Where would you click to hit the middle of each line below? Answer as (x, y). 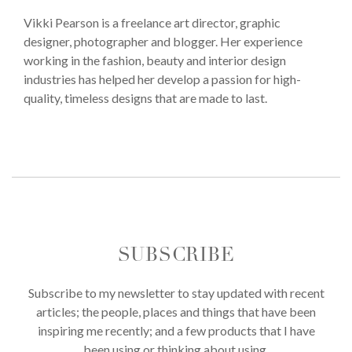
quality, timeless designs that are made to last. (145, 98)
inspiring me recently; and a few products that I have (176, 331)
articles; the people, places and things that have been (176, 312)
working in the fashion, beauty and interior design (155, 60)
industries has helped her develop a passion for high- (162, 79)
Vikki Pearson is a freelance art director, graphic (152, 23)
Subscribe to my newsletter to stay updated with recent (176, 293)
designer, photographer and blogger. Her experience (163, 42)
